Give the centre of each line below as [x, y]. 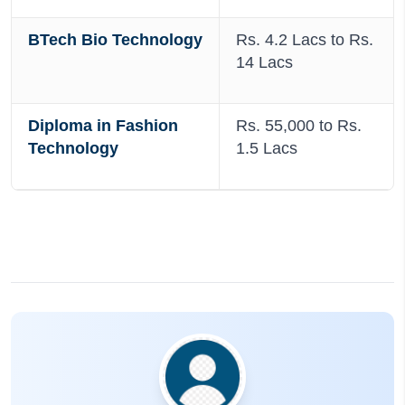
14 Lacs [264, 62]
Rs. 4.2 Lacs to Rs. [305, 40]
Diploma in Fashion [103, 126]
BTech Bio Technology [115, 40]
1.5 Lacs [267, 148]
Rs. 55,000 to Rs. [299, 126]
